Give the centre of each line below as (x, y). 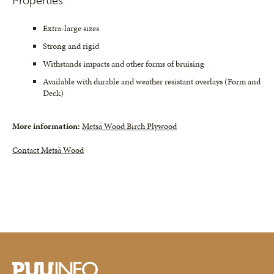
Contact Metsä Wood (48, 150)
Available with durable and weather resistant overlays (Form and (152, 82)
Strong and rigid (71, 46)
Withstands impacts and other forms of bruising (124, 64)
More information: (47, 127)
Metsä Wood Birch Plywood (129, 127)
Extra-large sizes (71, 29)
